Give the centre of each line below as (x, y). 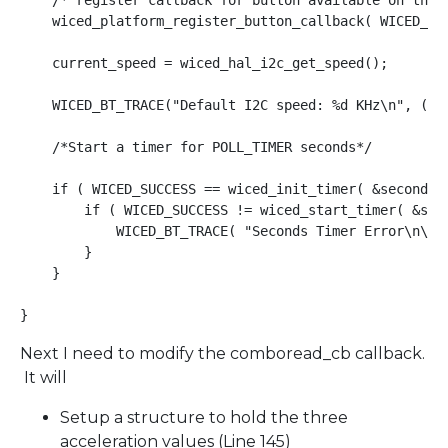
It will (43, 378)
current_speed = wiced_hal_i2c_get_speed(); (204, 63)
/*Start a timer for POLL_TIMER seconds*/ (196, 147)
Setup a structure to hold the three (204, 418)
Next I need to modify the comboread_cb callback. (222, 354)
